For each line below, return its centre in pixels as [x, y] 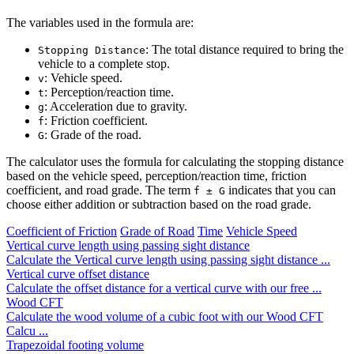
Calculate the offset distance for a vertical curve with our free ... [164, 288]
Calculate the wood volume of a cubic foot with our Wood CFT [165, 317]
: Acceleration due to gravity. [116, 107]
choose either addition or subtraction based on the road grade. [159, 205]
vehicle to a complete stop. [104, 64]
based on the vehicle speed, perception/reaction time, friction [156, 176]
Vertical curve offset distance [78, 274]
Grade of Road [157, 232]
